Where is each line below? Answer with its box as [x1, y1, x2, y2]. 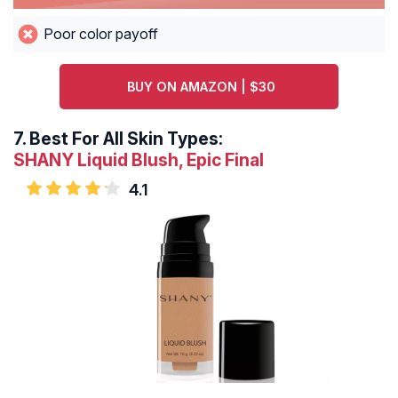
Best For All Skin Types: [29, 128, 223, 150]
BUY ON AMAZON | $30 [127, 79, 276, 95]
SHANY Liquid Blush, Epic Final [13, 149, 264, 171]
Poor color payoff [43, 25, 158, 44]
